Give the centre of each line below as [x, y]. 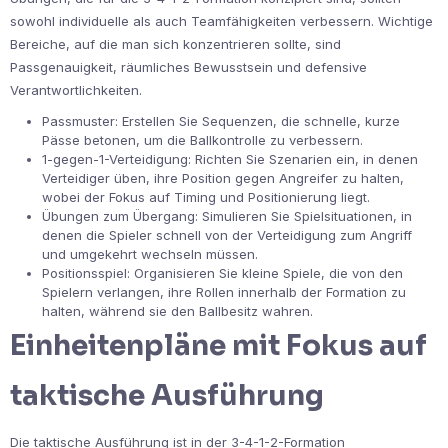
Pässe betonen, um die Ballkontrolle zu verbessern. [202, 140]
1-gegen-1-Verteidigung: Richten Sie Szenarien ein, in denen [230, 159]
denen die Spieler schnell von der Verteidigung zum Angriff [227, 235]
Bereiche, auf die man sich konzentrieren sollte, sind [175, 44]
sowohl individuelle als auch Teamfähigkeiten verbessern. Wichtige [221, 21]
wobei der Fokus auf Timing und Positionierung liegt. [206, 197]
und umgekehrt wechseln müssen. [150, 254]
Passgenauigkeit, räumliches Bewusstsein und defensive [188, 67]
